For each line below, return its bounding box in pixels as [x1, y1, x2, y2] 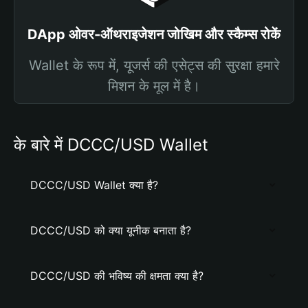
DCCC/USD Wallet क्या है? [30, 178, 158, 192]
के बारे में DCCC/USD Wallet [14, 135, 208, 155]
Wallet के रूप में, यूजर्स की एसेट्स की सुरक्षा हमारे [28, 57, 280, 74]
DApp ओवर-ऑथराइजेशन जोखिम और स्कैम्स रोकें [27, 26, 280, 43]
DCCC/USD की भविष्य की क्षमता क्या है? [30, 269, 203, 283]
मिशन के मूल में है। [108, 78, 200, 94]
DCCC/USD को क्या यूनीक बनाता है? [30, 223, 191, 237]
